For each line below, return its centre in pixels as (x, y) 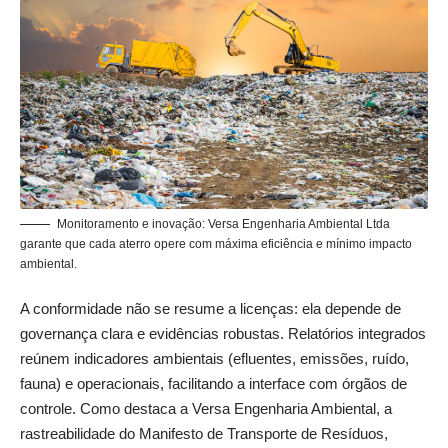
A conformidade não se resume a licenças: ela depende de (210, 309)
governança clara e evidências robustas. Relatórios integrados (223, 334)
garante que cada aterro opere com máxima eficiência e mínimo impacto (216, 243)
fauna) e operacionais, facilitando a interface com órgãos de (213, 384)
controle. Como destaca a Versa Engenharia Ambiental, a (206, 409)
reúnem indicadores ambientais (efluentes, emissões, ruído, (214, 359)
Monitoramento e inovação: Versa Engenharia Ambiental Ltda (223, 223)
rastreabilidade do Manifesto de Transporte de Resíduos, (204, 434)
